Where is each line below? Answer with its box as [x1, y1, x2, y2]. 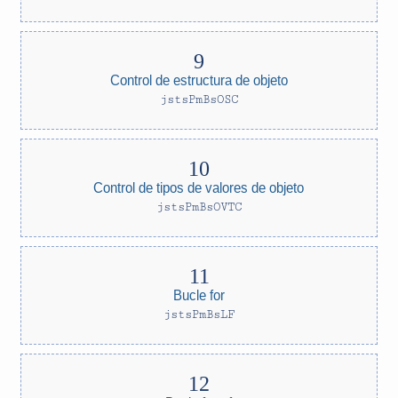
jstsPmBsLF [163, 307, 235, 322]
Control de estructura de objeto [110, 72, 288, 89]
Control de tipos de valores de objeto [93, 179, 305, 196]
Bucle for [173, 287, 225, 304]
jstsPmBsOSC [160, 92, 238, 107]
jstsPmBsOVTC [156, 200, 242, 214]
